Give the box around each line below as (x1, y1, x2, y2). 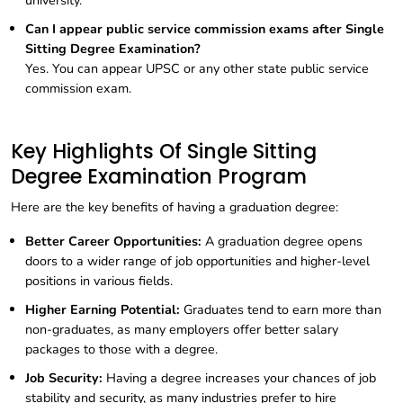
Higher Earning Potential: (25, 300, 180, 319)
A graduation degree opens (201, 232, 363, 251)
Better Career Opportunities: (25, 232, 201, 251)
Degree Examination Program (11, 163, 307, 192)
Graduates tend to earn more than (180, 300, 381, 319)
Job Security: (25, 369, 103, 388)
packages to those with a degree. (25, 340, 218, 359)
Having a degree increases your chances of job (103, 369, 376, 388)
